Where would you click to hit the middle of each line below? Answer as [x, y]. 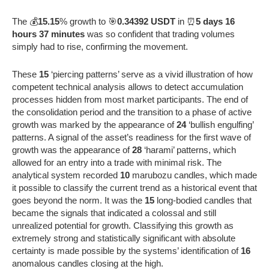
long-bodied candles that [203, 200]
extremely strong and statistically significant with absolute [124, 238]
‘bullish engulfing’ [220, 124]
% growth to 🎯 [88, 21]
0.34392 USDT [146, 21]
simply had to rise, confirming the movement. [100, 46]
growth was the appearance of [72, 150]
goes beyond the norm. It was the [78, 200]
